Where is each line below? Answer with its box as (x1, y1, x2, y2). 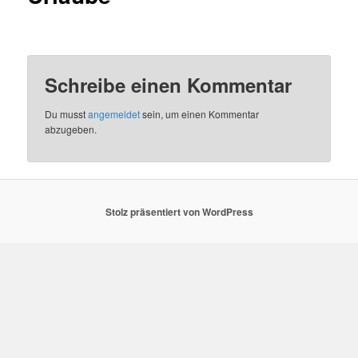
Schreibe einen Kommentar (45, 70, 292, 98)
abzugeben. (45, 121, 97, 136)
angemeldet (88, 106, 141, 121)
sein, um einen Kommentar (140, 106, 260, 121)
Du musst (45, 106, 89, 121)
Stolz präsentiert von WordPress (105, 204, 253, 219)
